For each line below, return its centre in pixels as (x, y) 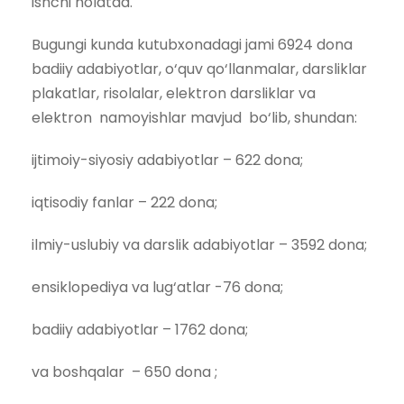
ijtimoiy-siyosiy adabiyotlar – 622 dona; (167, 160)
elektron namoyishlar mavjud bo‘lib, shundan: (194, 118)
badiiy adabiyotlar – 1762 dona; (140, 330)
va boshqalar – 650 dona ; (124, 372)
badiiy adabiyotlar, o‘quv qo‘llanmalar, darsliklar (199, 69)
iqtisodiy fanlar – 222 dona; (124, 202)
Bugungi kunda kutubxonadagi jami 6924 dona (192, 45)
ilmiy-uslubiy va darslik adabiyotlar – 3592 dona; (199, 245)
